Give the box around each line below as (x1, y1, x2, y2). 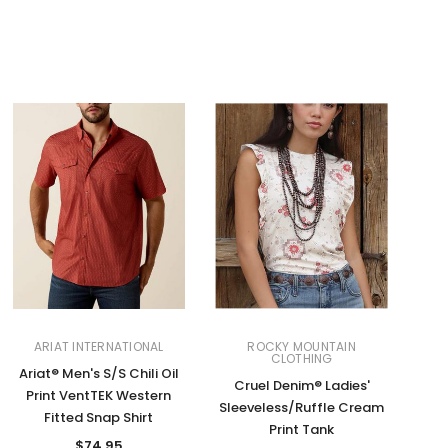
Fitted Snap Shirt (44, 408, 154, 428)
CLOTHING (270, 350, 333, 368)
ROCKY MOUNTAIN (247, 338, 356, 356)
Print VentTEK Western (26, 386, 172, 406)
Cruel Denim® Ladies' (233, 376, 370, 396)
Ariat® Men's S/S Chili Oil (18, 364, 179, 384)
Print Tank (269, 420, 335, 440)
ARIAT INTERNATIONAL (34, 338, 164, 356)
